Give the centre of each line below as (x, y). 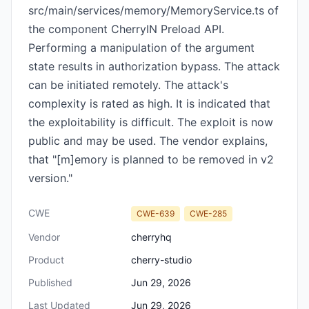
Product (46, 260)
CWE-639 (156, 213)
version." (50, 178)
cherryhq (151, 237)
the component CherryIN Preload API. (126, 29)
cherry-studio (161, 260)
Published (50, 282)
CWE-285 (208, 213)
